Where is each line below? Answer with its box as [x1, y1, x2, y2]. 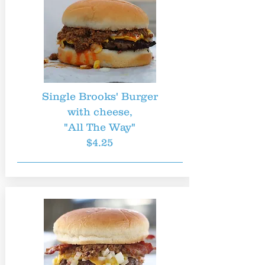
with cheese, [67, 106, 132, 118]
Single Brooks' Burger [41, 91, 158, 102]
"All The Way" [64, 121, 135, 133]
